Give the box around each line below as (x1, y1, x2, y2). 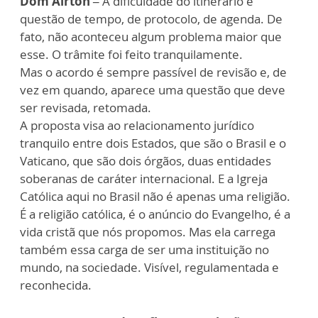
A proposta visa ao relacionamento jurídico (20, 117, 254, 133)
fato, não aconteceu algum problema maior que (20, 28, 282, 45)
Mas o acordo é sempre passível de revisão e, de (20, 64, 287, 80)
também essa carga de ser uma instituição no (20, 241, 269, 258)
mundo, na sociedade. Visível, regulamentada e (20, 259, 279, 275)
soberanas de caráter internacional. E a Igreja (20, 170, 268, 187)
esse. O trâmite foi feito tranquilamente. (20, 46, 243, 62)
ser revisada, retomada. (20, 99, 151, 116)
